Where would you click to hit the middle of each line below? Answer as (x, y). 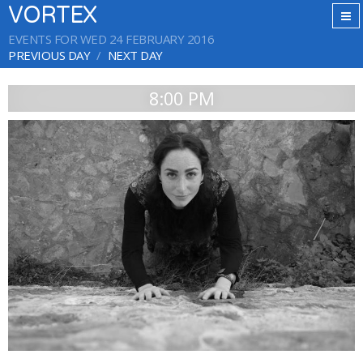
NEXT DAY (135, 55)
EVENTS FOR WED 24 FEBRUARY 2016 (111, 39)
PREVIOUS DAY (49, 55)
